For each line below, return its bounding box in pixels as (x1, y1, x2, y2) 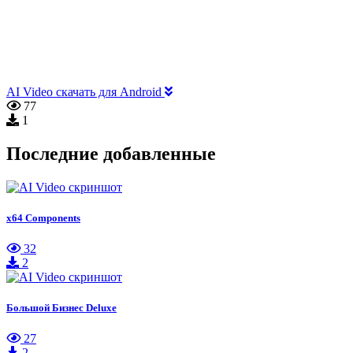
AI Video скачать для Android (6, 84, 165, 98)
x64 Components (6, 211, 80, 224)
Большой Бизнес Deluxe (6, 302, 117, 314)
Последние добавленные (6, 143, 216, 164)
